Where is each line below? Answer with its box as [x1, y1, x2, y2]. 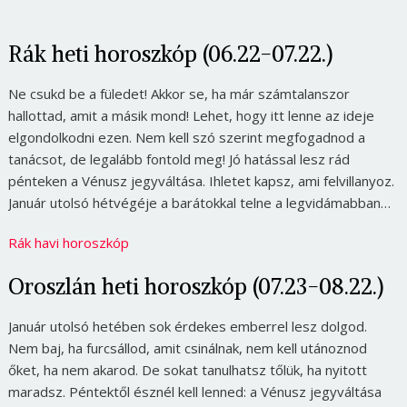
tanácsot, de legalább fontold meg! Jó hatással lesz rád [7, 149, 350, 168]
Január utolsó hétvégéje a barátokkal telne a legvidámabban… [7, 193, 391, 212]
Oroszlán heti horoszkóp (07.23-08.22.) [7, 272, 383, 300]
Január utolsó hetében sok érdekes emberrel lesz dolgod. [7, 316, 367, 335]
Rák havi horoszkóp [7, 233, 129, 252]
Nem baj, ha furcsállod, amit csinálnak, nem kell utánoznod [7, 338, 367, 357]
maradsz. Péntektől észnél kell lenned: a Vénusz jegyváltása [7, 382, 382, 401]
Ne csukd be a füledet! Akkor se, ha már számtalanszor [7, 84, 350, 103]
